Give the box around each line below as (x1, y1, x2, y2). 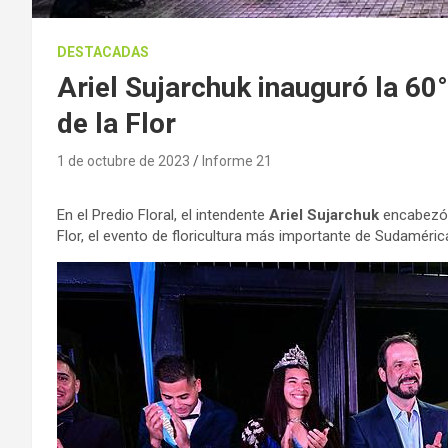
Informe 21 (202, 152, 272, 169)
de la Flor (57, 106, 176, 140)
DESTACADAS (57, 43, 149, 60)
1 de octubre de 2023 (57, 152, 190, 169)
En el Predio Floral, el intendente (57, 205, 269, 224)
